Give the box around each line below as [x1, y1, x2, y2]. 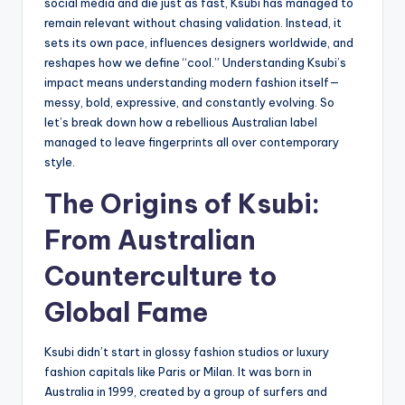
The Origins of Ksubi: [44, 186, 320, 221]
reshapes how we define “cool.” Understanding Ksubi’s [44, 54, 346, 70]
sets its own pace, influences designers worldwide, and [44, 34, 353, 50]
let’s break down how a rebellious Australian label [44, 114, 317, 129]
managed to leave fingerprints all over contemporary [44, 134, 339, 149]
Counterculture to [44, 259, 277, 293]
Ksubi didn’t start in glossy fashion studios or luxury [44, 344, 329, 359]
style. [44, 154, 75, 169]
